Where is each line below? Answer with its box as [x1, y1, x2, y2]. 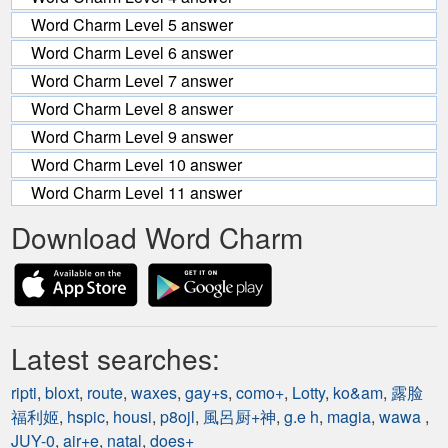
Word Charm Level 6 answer [31, 40, 233, 64]
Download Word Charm [11, 216, 303, 257]
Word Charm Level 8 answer [31, 96, 233, 120]
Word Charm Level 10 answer [31, 152, 242, 176]
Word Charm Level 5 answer [31, 12, 233, 36]
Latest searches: [11, 337, 220, 378]
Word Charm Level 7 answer [31, 68, 233, 92]
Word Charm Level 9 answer [31, 124, 233, 148]
